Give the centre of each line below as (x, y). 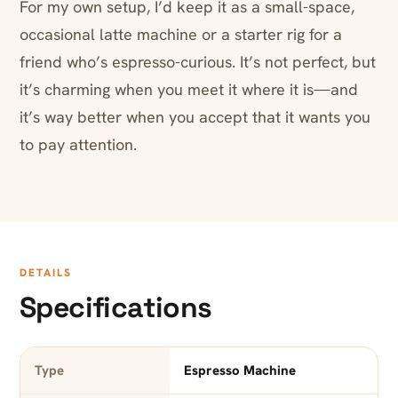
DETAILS (46, 273)
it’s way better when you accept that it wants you (195, 117)
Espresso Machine (239, 371)
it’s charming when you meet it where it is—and (189, 90)
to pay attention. (78, 145)
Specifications (116, 308)
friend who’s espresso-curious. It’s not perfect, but (198, 62)
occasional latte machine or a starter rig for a (181, 35)
